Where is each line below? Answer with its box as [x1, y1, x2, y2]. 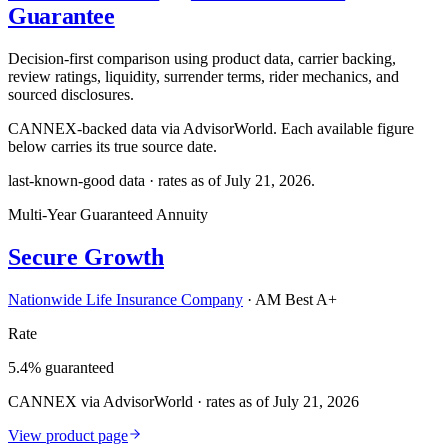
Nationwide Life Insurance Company [8, 290, 243, 308]
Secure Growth [8, 243, 164, 270]
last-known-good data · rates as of [8, 171, 225, 189]
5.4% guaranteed [8, 358, 114, 376]
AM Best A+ [255, 290, 337, 308]
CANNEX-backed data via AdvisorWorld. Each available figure [8, 119, 414, 137]
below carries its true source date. [8, 137, 217, 155]
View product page [8, 426, 128, 444]
